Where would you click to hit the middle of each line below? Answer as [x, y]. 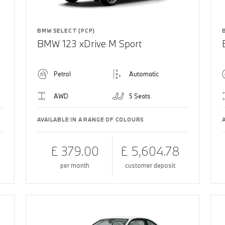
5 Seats [140, 96]
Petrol [63, 74]
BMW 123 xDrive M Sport [90, 43]
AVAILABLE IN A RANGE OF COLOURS [91, 119]
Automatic [144, 74]
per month [75, 165]
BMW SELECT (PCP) [66, 30]
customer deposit [150, 165]
